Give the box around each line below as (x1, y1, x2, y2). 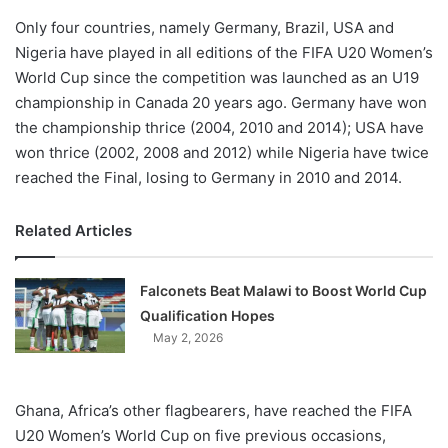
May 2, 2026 (153, 330, 224, 346)
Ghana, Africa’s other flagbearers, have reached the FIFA (15, 401, 412, 421)
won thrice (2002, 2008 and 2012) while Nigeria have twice (15, 143, 429, 163)
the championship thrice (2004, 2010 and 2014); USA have (15, 118, 424, 138)
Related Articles (15, 221, 132, 241)
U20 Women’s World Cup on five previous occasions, (15, 426, 386, 446)
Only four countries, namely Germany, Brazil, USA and (15, 18, 394, 38)
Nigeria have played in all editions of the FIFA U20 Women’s (15, 43, 433, 63)
